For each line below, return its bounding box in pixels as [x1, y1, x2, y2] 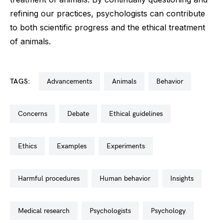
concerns [23, 110, 47, 118]
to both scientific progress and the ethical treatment [10, 22, 205, 32]
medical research [24, 207, 70, 215]
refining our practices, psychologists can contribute [10, 8, 205, 18]
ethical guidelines [113, 110, 163, 118]
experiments [111, 142, 145, 150]
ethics [22, 142, 37, 150]
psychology [155, 207, 186, 215]
